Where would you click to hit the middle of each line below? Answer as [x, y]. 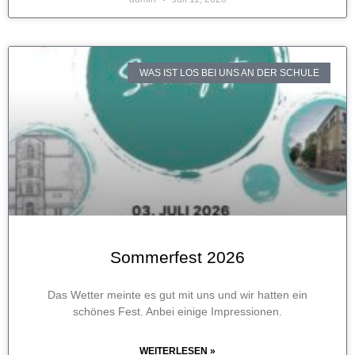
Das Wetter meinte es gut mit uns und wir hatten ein [177, 295]
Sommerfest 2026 [177, 258]
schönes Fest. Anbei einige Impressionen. [177, 312]
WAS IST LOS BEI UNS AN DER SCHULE [229, 73]
